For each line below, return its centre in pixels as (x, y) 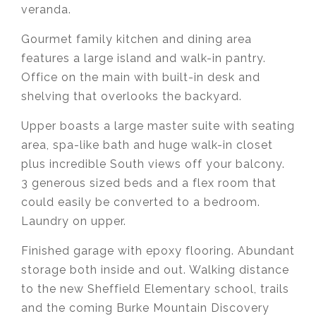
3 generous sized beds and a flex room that (149, 183)
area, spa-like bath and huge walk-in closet (147, 145)
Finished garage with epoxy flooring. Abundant (158, 250)
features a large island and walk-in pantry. (145, 58)
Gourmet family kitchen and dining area (136, 39)
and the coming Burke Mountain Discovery (145, 308)
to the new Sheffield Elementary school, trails (155, 288)
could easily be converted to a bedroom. (141, 202)
